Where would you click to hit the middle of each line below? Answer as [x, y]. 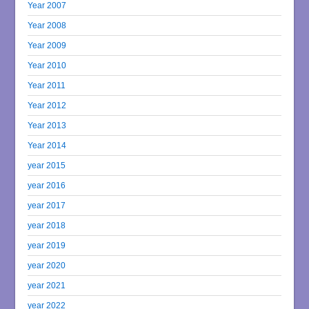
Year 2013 [47, 126]
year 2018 [47, 226]
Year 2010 [47, 66]
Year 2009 [47, 46]
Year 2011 [47, 86]
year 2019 [47, 246]
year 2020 [47, 266]
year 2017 [47, 206]
